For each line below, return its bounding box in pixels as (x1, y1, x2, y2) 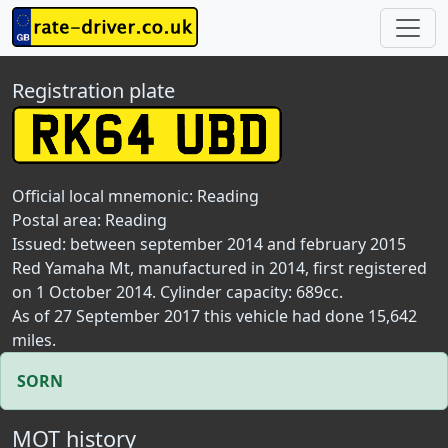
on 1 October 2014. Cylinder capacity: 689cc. (12, 281, 343, 303)
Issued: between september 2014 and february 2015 (12, 233, 406, 255)
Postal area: (12, 209, 105, 231)
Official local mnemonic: (12, 185, 197, 207)
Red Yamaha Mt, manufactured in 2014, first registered (12, 257, 427, 279)
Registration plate (12, 77, 175, 104)
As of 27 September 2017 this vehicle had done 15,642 (12, 305, 417, 327)
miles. (12, 329, 56, 351)
